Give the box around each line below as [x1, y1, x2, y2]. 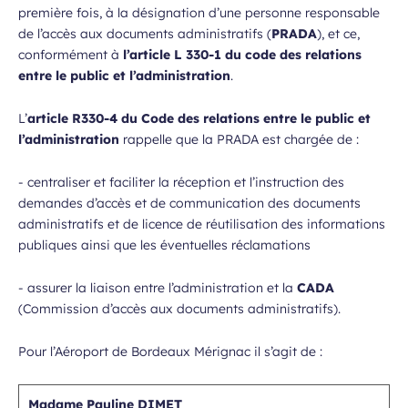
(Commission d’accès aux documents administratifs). [18, 301, 341, 317]
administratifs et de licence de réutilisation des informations [18, 216, 385, 232]
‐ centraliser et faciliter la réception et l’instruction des [18, 174, 344, 190]
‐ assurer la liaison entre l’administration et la [18, 280, 297, 296]
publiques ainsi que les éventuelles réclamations [18, 237, 314, 253]
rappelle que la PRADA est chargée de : [119, 131, 362, 148]
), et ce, [317, 25, 360, 42]
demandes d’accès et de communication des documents [18, 195, 361, 211]
